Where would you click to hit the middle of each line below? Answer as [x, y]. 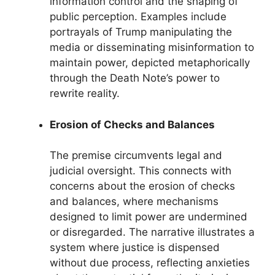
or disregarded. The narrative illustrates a [152, 232]
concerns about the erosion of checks [142, 186]
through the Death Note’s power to [135, 78]
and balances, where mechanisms [134, 201]
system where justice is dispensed [135, 247]
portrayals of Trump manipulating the [141, 32]
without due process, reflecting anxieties [150, 263]
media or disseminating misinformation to [152, 47]
